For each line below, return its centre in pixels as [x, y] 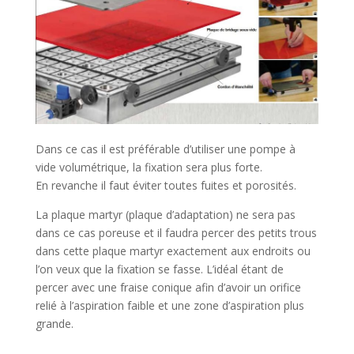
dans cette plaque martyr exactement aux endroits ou [173, 250]
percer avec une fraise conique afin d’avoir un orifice [168, 287]
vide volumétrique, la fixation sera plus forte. [149, 167]
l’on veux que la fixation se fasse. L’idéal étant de [159, 269]
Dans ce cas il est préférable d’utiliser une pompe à [165, 149]
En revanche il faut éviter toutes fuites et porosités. [166, 185]
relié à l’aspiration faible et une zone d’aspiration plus [169, 305]
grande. [54, 323]
